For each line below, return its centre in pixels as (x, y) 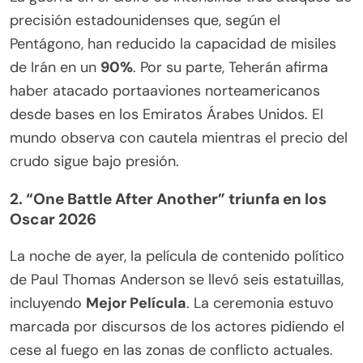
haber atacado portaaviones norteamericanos (165, 91)
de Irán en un (55, 68)
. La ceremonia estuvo (260, 303)
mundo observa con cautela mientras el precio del (179, 138)
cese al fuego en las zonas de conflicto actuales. (171, 350)
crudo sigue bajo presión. (94, 162)
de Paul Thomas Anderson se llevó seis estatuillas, (177, 280)
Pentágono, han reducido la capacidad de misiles (173, 44)
